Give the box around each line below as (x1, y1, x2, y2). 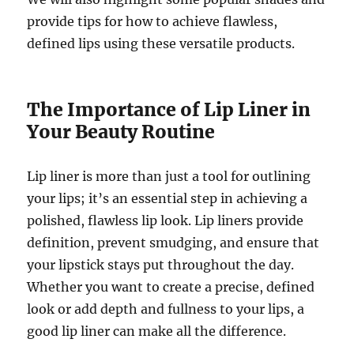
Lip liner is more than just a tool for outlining (27, 168, 311, 185)
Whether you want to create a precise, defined (27, 279, 315, 296)
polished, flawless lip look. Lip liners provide (27, 213, 304, 229)
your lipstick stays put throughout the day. (27, 257, 295, 273)
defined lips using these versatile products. (27, 36, 296, 52)
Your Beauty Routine (27, 120, 216, 144)
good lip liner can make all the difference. (27, 323, 287, 340)
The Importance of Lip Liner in (27, 98, 311, 122)
